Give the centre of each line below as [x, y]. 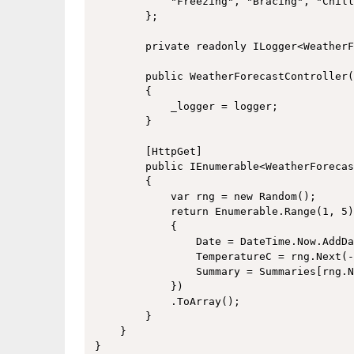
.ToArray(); [167, 302]
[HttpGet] [148, 152]
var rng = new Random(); [205, 197]
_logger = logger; [186, 107]
